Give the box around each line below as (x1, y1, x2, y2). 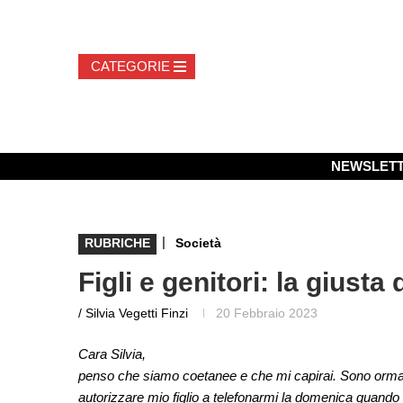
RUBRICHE (85, 235, 150, 250)
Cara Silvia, (78, 345, 146, 362)
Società (175, 235, 221, 250)
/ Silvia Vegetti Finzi (78, 305, 188, 320)
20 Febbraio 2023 (216, 305, 318, 320)
